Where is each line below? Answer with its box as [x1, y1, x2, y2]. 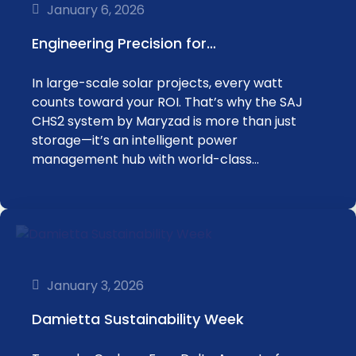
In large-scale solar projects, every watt [32, 74, 283, 92]
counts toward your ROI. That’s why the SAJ [32, 93, 303, 111]
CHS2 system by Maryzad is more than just [32, 112, 296, 130]
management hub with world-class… [32, 150, 259, 168]
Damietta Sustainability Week [32, 309, 244, 329]
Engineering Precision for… [32, 33, 216, 53]
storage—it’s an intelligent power [32, 131, 238, 149]
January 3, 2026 [47, 276, 144, 295]
